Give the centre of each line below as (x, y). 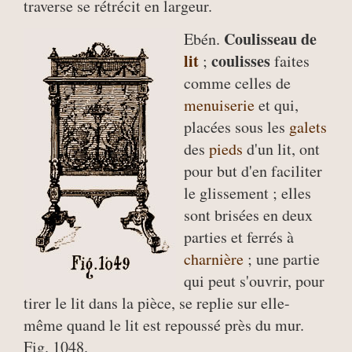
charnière (214, 259)
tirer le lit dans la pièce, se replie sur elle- (157, 303)
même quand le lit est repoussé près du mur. (164, 325)
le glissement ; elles (247, 193)
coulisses (241, 61)
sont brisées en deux (248, 215)
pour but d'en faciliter (253, 171)
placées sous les (236, 127)
